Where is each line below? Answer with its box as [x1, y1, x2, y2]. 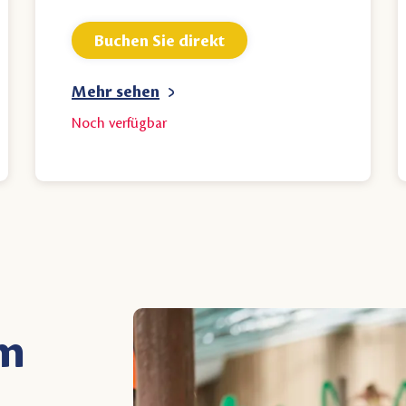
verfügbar [109, 116, 168, 132]
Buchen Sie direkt [94, 31, 226, 50]
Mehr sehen [72, 82, 160, 101]
